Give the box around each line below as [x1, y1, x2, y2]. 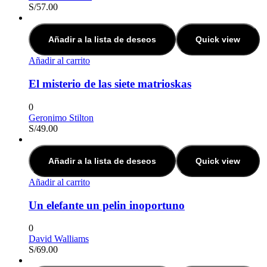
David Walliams [29, 234, 89, 244]
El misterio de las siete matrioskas [29, 77, 191, 91]
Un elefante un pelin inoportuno [29, 198, 185, 212]
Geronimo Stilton [29, 112, 94, 123]
